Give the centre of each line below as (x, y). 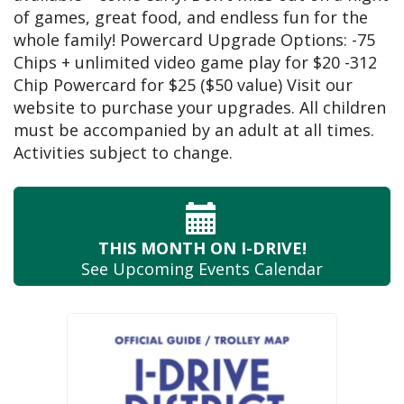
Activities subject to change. (123, 153)
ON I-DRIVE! (256, 248)
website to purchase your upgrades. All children (200, 108)
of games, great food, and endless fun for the (191, 18)
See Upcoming (138, 269)
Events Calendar (258, 269)
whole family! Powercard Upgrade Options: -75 (194, 40)
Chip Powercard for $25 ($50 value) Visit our (183, 85)
